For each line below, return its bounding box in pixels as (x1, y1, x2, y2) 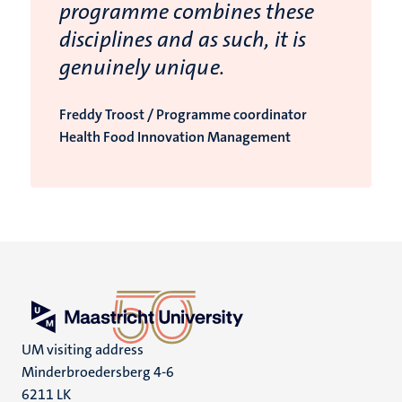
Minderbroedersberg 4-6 (22, 363, 174, 382)
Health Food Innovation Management (59, 127, 291, 147)
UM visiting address (22, 340, 144, 360)
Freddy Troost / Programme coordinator (59, 105, 307, 125)
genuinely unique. (59, 53, 224, 83)
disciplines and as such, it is (59, 25, 307, 55)
